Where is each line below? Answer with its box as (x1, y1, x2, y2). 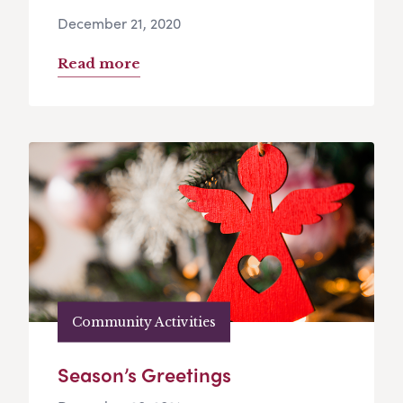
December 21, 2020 (58, 13, 181, 34)
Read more (58, 55, 140, 73)
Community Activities (72, 313, 216, 330)
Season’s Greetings (58, 360, 231, 390)
